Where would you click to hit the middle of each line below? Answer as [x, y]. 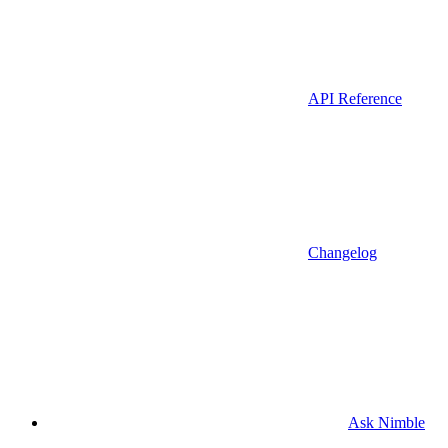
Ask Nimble [386, 422]
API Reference [355, 98]
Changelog [342, 252]
